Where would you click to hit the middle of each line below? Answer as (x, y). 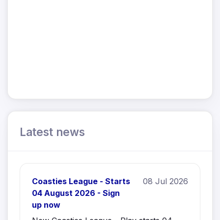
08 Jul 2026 (165, 181)
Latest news (52, 132)
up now (46, 205)
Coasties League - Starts (81, 181)
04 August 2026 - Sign (76, 193)
